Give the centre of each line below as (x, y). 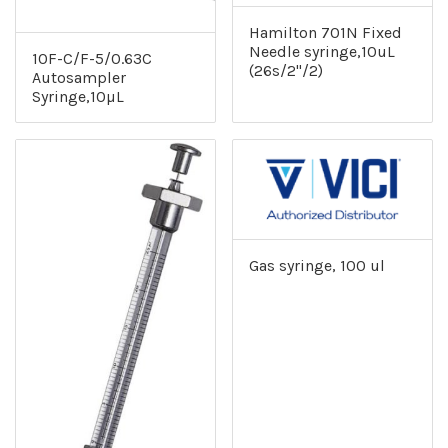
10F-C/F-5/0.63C (92, 58)
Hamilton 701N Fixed (325, 32)
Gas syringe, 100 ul (317, 266)
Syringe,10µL (78, 96)
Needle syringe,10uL (322, 51)
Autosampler (79, 77)
